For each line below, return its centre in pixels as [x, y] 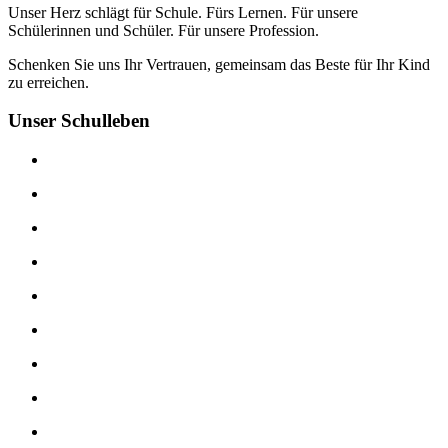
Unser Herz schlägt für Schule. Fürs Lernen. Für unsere [183, 12]
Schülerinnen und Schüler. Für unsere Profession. [163, 30]
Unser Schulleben [79, 121]
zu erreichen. [48, 82]
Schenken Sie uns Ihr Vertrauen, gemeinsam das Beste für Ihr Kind [219, 64]
